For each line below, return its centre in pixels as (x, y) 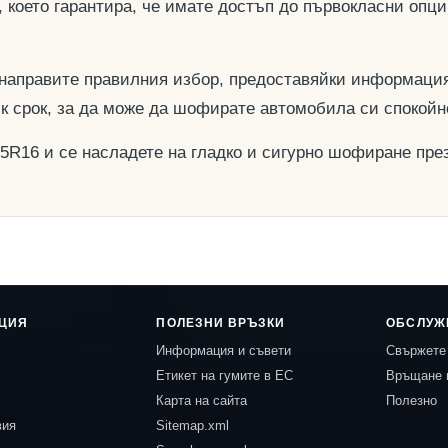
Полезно (412, 400)
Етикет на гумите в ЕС (225, 375)
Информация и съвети (224, 350)
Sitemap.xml (193, 425)
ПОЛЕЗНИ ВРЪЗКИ (221, 323)
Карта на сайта (202, 400)
